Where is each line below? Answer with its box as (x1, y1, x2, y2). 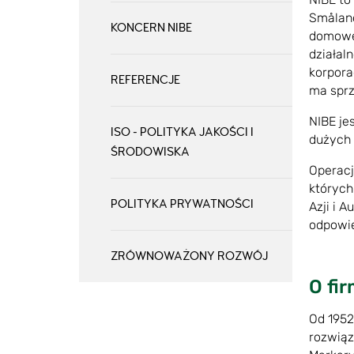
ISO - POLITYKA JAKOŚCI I (111, 124, 254, 140)
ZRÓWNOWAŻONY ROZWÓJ (111, 248, 268, 264)
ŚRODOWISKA (111, 144, 190, 160)
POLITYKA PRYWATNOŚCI (111, 196, 254, 212)
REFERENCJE (111, 72, 180, 88)
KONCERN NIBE (111, 20, 192, 36)
